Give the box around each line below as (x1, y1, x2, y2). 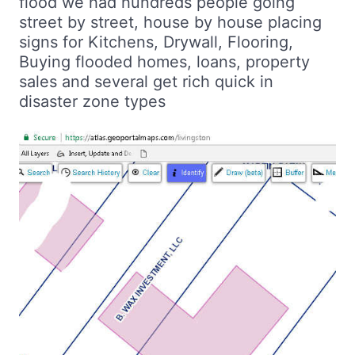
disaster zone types (19, 92, 166, 111)
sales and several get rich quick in (19, 72, 273, 91)
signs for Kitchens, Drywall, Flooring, (19, 32, 293, 52)
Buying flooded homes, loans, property (19, 52, 310, 71)
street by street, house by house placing (19, 13, 322, 32)
